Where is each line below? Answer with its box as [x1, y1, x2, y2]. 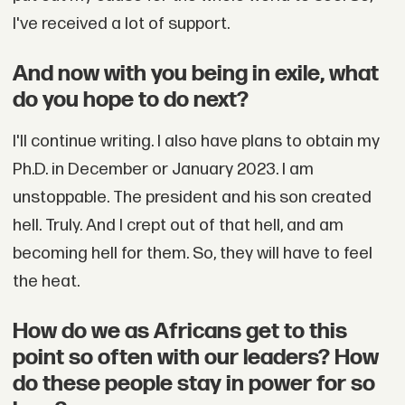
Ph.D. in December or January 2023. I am [12, 158, 314, 180]
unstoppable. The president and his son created [12, 186, 372, 208]
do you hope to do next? [12, 87, 249, 114]
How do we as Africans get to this [12, 317, 347, 344]
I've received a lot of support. [12, 13, 230, 34]
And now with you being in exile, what [12, 61, 379, 88]
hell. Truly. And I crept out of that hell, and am [12, 214, 344, 236]
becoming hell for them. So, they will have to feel [12, 242, 372, 264]
